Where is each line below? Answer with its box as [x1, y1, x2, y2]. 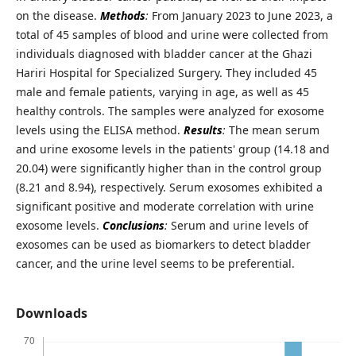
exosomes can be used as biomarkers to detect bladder [15, 237, 311, 253]
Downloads [15, 304, 87, 323]
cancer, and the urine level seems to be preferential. [15, 256, 295, 272]
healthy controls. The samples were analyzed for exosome [15, 103, 324, 119]
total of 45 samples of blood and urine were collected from [15, 27, 328, 43]
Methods [99, 8, 145, 24]
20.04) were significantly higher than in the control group [15, 161, 322, 176]
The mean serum [225, 122, 319, 138]
